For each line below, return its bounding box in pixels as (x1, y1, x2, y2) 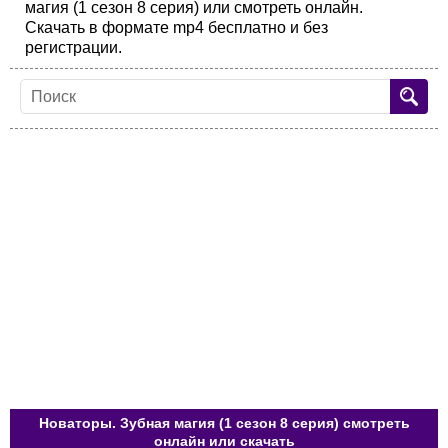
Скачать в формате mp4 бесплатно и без (25, 19, 328, 36)
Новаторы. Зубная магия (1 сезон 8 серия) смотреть (38, 415, 410, 431)
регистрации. (25, 39, 122, 56)
